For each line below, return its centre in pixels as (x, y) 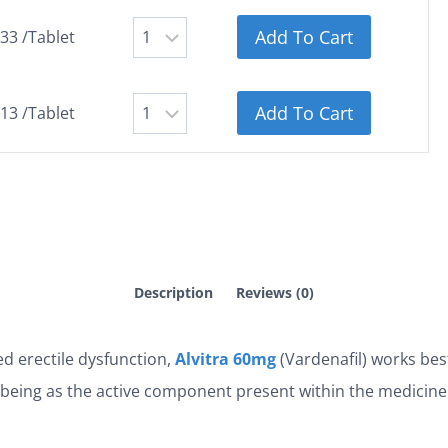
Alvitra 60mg (225, 359)
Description (173, 293)
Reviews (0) (275, 293)
